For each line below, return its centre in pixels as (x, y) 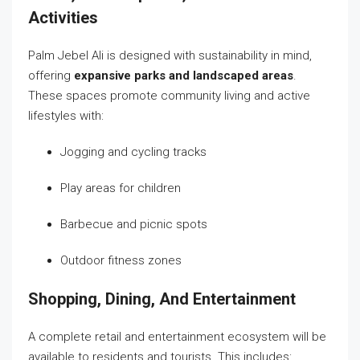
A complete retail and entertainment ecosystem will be (177, 336)
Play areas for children (121, 188)
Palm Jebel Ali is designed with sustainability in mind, (170, 55)
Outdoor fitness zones (121, 260)
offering (51, 75)
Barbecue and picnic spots (134, 224)
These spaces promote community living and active (169, 95)
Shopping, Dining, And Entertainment (162, 299)
